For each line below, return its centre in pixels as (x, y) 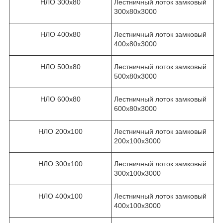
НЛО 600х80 (60, 99)
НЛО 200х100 (60, 131)
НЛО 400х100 (60, 196)
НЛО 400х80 (60, 34)
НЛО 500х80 (60, 66)
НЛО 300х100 (60, 164)
